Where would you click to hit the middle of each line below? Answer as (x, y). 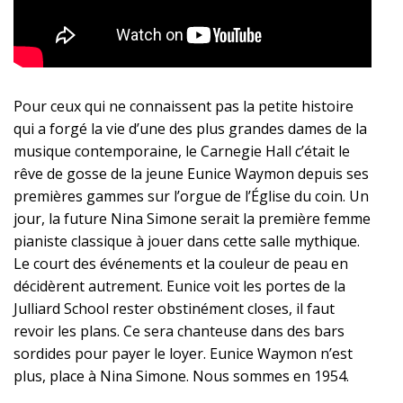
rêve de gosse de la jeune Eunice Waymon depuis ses (191, 173)
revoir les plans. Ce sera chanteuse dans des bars (179, 331)
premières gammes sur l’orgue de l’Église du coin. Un (191, 196)
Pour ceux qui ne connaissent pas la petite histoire (184, 106)
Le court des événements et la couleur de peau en (181, 263)
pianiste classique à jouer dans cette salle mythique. (187, 241)
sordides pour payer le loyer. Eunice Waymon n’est (183, 353)
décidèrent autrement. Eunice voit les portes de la (179, 286)
